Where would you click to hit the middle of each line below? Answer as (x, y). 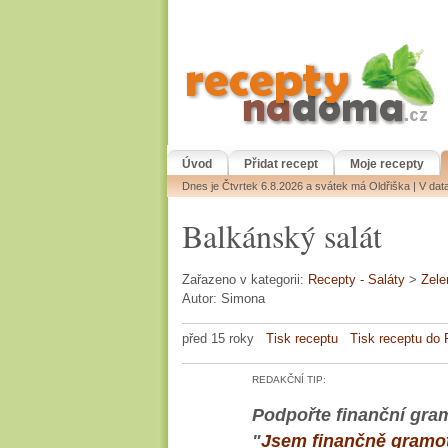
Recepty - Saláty (356, 279)
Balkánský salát (282, 235)
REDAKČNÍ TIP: (289, 379)
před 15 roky (218, 338)
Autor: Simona (223, 298)
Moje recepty (387, 164)
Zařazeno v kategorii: (245, 279)
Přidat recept (281, 164)
